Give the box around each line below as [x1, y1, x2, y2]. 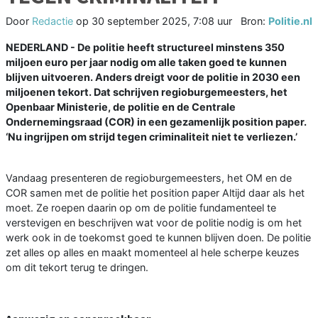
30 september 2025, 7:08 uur [92, 14, 232, 27]
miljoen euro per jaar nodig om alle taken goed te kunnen [6, 55, 287, 68]
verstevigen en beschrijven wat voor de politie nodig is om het [6, 216, 302, 229]
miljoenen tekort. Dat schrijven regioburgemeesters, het [6, 85, 287, 98]
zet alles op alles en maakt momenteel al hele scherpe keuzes [6, 246, 300, 258]
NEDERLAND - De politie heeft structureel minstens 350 [6, 40, 285, 53]
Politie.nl [268, 14, 312, 27]
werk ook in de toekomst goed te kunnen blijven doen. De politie [6, 231, 311, 243]
